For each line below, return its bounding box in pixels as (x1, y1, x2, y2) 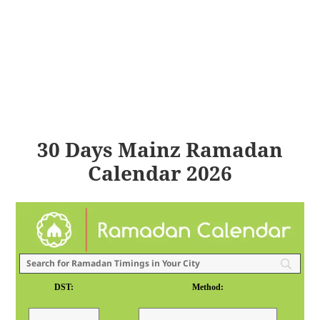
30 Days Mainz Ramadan (37, 136, 283, 164)
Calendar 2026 (88, 159, 232, 187)
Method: (192, 281, 224, 292)
